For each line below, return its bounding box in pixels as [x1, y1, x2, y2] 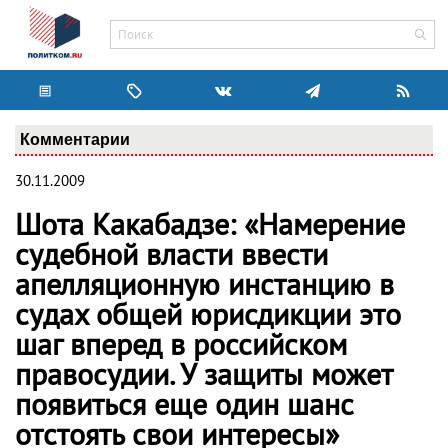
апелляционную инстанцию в [15, 268, 394, 304]
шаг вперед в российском [15, 328, 347, 364]
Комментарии [20, 130, 130, 148]
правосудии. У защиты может [15, 358, 392, 394]
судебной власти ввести [15, 238, 328, 274]
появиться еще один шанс [15, 388, 354, 424]
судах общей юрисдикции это [15, 298, 401, 334]
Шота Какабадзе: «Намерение [15, 208, 405, 244]
